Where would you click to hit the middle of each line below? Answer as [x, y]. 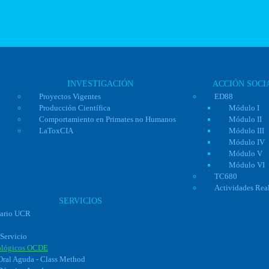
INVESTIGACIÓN [100, 84]
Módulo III [246, 131]
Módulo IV [246, 142]
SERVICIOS [81, 201]
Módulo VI [246, 165]
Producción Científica [74, 108]
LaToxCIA [56, 131]
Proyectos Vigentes [70, 96]
